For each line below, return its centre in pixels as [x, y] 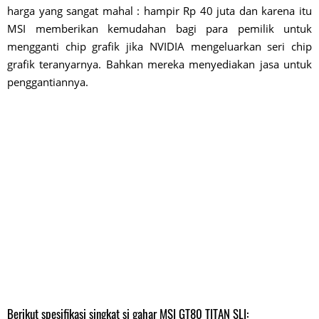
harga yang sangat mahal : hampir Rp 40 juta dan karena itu [159, 11]
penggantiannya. [48, 82]
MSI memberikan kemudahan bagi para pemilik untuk [159, 29]
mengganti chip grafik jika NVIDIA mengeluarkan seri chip [159, 47]
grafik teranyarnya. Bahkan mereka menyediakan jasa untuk [159, 64]
